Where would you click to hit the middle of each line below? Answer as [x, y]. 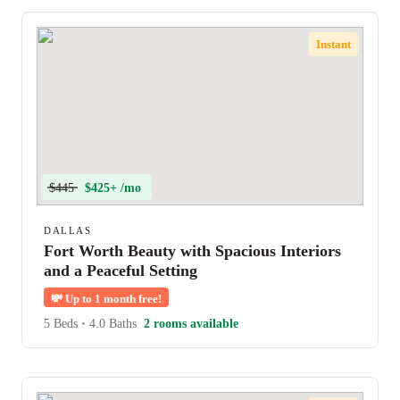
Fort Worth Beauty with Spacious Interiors [192, 251]
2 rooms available [191, 324]
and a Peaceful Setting [121, 271]
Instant [334, 44]
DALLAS [67, 230]
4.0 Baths [111, 324]
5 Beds [62, 324]
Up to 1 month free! [112, 299]
